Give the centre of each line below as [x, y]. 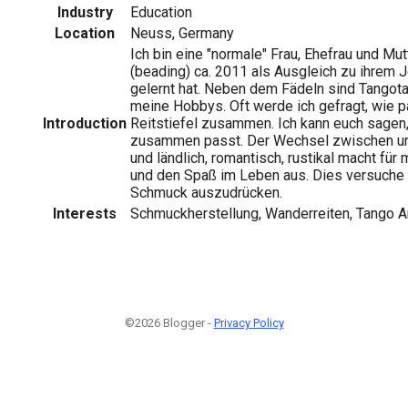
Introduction [85, 123]
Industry [85, 12]
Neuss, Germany [182, 33]
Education [161, 12]
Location [85, 33]
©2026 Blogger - [169, 322]
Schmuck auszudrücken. [206, 192]
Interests [85, 213]
